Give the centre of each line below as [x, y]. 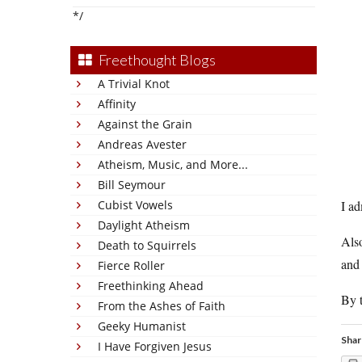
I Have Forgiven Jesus [155, 346]
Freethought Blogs [157, 60]
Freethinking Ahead [151, 286]
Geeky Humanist [142, 326]
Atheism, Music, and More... [173, 164]
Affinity [117, 104]
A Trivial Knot [134, 84]
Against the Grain [145, 124]
